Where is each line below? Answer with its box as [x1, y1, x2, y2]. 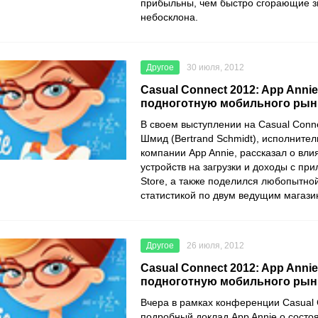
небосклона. [141, 11, 201, 23]
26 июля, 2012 [187, 241, 244, 251]
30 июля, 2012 [187, 62, 244, 73]
